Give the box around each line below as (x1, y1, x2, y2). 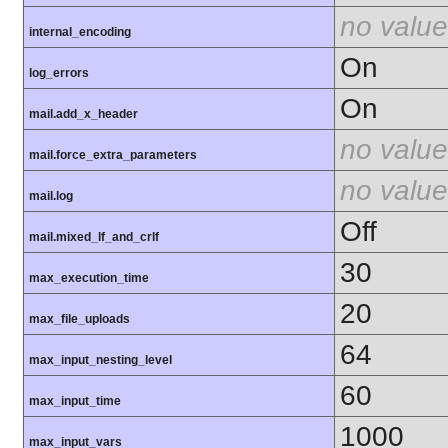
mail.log (29, 189, 73, 204)
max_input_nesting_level (29, 353, 172, 368)
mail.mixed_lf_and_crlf (29, 230, 159, 245)
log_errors (29, 66, 89, 81)
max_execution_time (29, 271, 149, 286)
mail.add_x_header (29, 107, 138, 122)
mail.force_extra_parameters (29, 148, 197, 163)
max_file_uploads (29, 312, 130, 327)
